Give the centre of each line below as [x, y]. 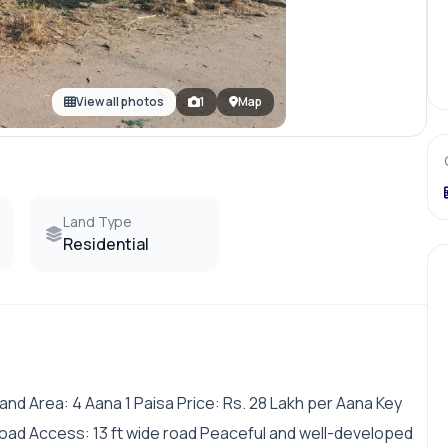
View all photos [119, 102]
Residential [106, 244]
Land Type [98, 222]
